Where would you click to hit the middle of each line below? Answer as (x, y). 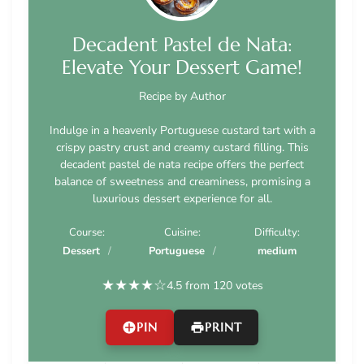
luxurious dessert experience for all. (182, 199)
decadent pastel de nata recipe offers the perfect (182, 165)
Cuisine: (182, 233)
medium (277, 251)
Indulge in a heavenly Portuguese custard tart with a (182, 131)
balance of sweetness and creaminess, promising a (182, 182)
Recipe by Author (182, 97)
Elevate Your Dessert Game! (182, 68)
